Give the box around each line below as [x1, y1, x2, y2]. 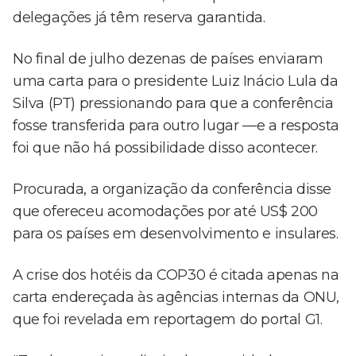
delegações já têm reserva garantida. [13, 9, 265, 27]
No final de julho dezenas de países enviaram [13, 50, 323, 68]
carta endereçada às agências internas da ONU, [13, 288, 340, 307]
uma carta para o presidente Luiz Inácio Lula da [13, 72, 339, 91]
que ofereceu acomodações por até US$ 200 [13, 203, 319, 221]
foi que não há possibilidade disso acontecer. [13, 139, 319, 157]
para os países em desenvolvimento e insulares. [13, 225, 339, 243]
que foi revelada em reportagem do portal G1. [13, 311, 323, 329]
